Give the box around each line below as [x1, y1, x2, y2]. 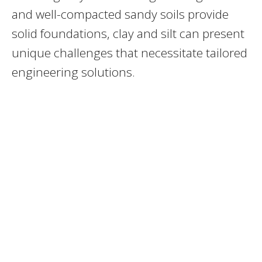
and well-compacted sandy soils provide [12, 5, 229, 22]
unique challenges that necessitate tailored [12, 44, 247, 61]
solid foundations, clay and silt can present [12, 25, 244, 42]
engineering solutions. [12, 63, 135, 80]
